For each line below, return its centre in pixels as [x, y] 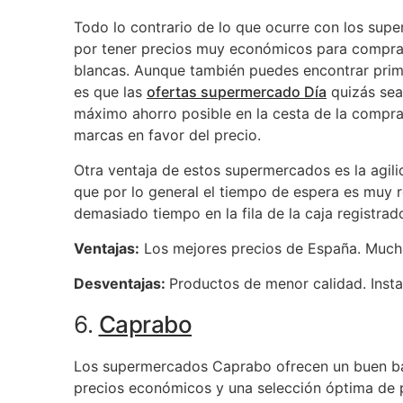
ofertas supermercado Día [237, 92]
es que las [110, 92]
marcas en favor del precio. [167, 135]
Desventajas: [121, 283]
